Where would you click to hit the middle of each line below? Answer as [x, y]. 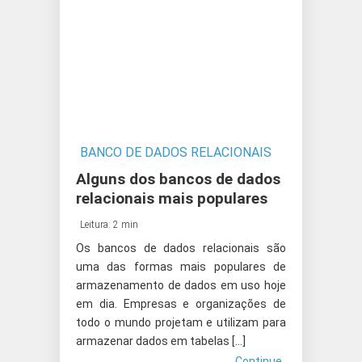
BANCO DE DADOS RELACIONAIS [176, 152]
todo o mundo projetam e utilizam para [181, 322]
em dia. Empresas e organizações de [181, 304]
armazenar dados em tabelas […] [161, 341]
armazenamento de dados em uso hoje [181, 285]
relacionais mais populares [172, 198]
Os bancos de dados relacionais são [181, 248]
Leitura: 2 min [109, 225]
